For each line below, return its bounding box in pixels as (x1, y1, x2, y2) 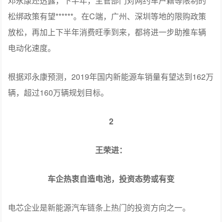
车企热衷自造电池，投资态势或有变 (48, 173, 174, 185)
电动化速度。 (8, 42, 56, 54)
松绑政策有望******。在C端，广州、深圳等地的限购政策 (8, 10, 207, 22)
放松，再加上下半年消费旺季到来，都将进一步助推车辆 (8, 26, 207, 38)
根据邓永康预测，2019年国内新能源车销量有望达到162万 (8, 71, 214, 83)
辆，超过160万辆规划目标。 (8, 87, 109, 99)
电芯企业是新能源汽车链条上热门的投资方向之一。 (8, 202, 191, 214)
